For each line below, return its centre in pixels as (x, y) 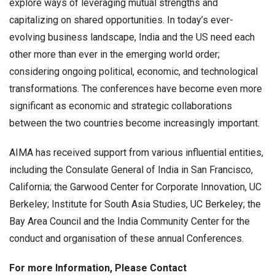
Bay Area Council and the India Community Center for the (130, 222)
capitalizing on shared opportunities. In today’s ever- (121, 20)
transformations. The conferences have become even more (136, 89)
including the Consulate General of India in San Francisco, (131, 170)
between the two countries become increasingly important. (134, 123)
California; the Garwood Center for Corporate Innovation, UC (135, 187)
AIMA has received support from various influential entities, (136, 153)
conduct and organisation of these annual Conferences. (126, 239)
